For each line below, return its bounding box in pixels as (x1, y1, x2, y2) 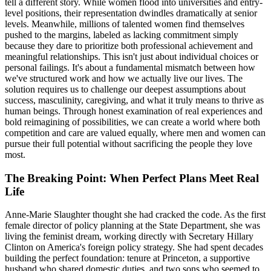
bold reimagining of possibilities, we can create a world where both (5, 116, 260, 127)
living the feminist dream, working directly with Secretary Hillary (5, 231, 253, 242)
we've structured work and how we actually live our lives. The (5, 73, 243, 83)
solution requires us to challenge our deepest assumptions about (5, 83, 246, 94)
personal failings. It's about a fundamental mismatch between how (5, 62, 255, 73)
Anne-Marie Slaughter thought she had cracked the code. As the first (5, 209, 266, 220)
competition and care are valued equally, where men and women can (5, 127, 266, 138)
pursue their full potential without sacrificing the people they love (5, 138, 252, 149)
